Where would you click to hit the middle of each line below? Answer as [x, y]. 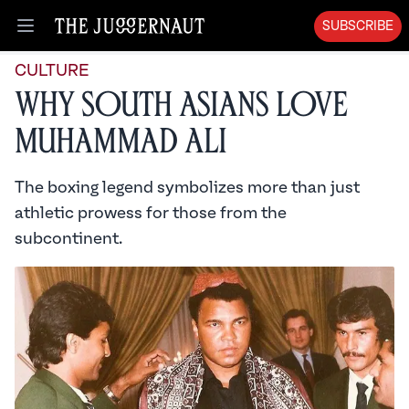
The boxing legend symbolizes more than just [187, 188]
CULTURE [52, 71]
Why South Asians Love [181, 105]
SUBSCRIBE [358, 26]
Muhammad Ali [121, 142]
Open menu [65, 35]
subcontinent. [68, 239]
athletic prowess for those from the [151, 213]
